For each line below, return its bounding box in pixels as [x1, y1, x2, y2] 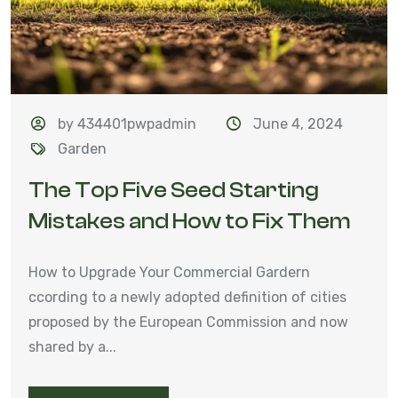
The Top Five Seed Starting [28, 177, 319, 203]
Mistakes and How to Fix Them [28, 208, 351, 234]
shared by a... [28, 338, 116, 355]
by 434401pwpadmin [58, 115, 197, 132]
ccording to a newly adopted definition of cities [28, 288, 346, 306]
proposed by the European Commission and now [28, 313, 348, 330]
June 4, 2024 [252, 115, 343, 132]
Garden [58, 139, 107, 157]
